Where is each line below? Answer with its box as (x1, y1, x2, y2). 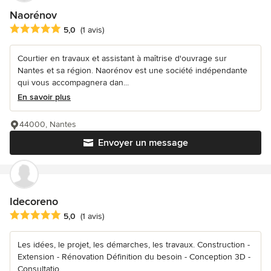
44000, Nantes (19, 119, 76, 129)
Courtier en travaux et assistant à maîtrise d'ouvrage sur (18, 53, 227, 64)
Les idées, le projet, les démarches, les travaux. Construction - (18, 239, 250, 250)
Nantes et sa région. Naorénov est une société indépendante (18, 65, 247, 76)
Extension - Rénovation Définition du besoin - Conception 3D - (18, 251, 250, 262)
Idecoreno (10, 194, 58, 208)
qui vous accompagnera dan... (18, 77, 129, 88)
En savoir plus (18, 91, 71, 102)
